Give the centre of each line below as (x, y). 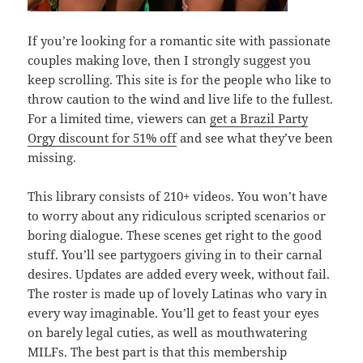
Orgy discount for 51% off (102, 138)
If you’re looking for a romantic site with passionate (179, 41)
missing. (52, 158)
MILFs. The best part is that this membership (158, 352)
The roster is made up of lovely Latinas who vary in (178, 294)
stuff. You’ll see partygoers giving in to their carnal (175, 255)
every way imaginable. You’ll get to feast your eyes (174, 313)
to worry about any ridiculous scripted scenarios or (177, 216)
